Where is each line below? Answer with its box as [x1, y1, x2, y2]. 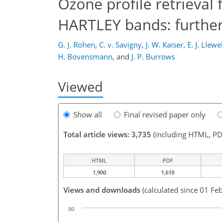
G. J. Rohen [58, 40, 95, 50]
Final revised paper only [124, 110, 206, 120]
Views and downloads [63, 185, 140, 195]
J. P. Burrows [131, 52, 175, 61]
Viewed [58, 77, 103, 96]
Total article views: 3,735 [63, 129, 151, 140]
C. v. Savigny [99, 40, 142, 50]
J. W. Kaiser [146, 40, 183, 50]
